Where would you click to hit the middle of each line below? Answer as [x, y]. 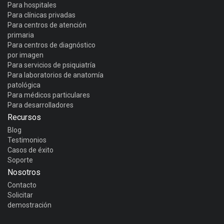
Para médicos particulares [49, 95]
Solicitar [20, 195]
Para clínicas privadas [41, 15]
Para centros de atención [47, 25]
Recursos [24, 117]
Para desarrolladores [40, 105]
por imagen [25, 55]
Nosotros [24, 172]
